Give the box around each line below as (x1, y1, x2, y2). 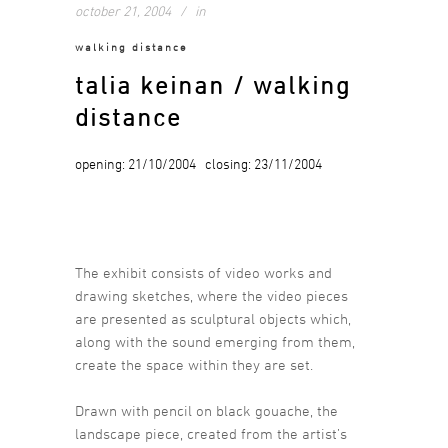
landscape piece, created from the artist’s (75, 425, 347, 443)
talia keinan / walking (75, 71, 351, 100)
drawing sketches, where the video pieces (75, 287, 348, 305)
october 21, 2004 (75, 2, 171, 20)
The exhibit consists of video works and (75, 264, 332, 282)
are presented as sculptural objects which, (75, 310, 351, 328)
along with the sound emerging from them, (75, 333, 355, 351)
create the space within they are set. (75, 356, 313, 374)
